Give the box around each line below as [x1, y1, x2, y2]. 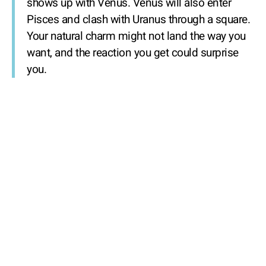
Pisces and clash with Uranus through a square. [27, 11, 250, 28]
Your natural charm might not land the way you [27, 28, 246, 45]
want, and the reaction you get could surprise [27, 45, 239, 61]
